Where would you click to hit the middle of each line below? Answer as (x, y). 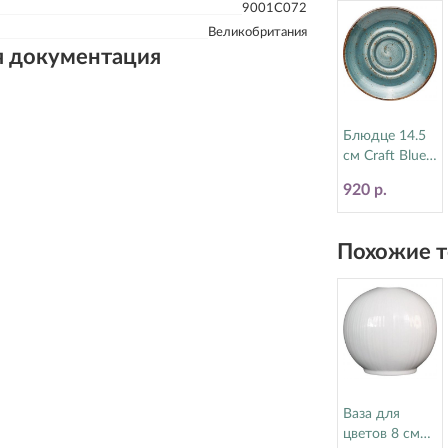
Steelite (365, 176)
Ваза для (371, 414)
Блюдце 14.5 (384, 136)
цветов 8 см (381, 434)
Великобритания (257, 32)
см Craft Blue (384, 156)
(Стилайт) (373, 196)
